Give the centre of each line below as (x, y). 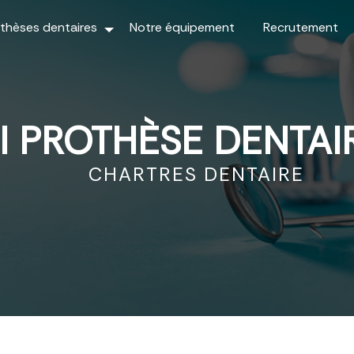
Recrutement (300, 27)
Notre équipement (182, 27)
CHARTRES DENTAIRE (196, 174)
